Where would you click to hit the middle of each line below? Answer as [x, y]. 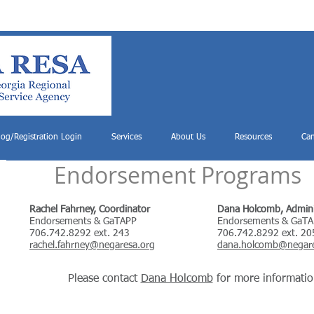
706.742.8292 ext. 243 [80, 233]
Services [127, 137]
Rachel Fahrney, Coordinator [91, 210]
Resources [253, 137]
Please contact [104, 279]
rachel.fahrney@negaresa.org [92, 245]
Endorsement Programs [178, 175]
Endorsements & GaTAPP [83, 221]
